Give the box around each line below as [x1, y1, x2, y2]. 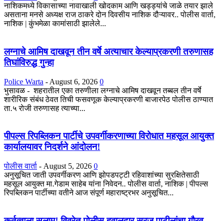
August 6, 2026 [49, 77, 98, 86]
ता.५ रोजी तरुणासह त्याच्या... [4, 104, 85, 112]
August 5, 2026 [43, 162, 92, 171]
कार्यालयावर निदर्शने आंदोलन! [4, 142, 100, 152]
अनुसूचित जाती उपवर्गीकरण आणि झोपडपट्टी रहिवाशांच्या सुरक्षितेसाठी [4, 171, 199, 180]
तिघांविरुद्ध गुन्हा [4, 57, 54, 68]
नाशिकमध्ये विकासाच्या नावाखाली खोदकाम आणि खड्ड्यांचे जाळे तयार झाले [4, 1, 213, 10]
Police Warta [4, 77, 43, 86]
